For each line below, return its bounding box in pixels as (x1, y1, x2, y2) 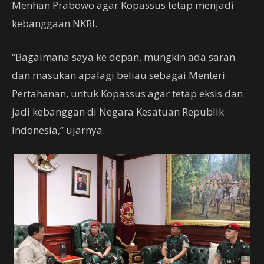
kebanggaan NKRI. (12, 16, 97, 30)
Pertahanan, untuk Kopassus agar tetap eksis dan (12, 86, 243, 100)
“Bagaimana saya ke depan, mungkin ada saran (12, 49, 235, 64)
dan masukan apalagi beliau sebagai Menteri (12, 68, 225, 82)
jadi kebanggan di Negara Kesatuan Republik (12, 104, 224, 118)
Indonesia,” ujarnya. (12, 123, 105, 137)
